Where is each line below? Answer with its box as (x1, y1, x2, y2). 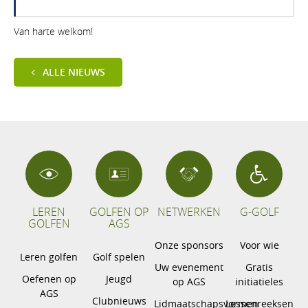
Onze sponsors (155, 238, 223, 252)
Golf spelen (93, 250, 145, 263)
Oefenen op (21, 272, 76, 285)
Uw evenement (155, 260, 223, 274)
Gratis (245, 260, 273, 274)
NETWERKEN (157, 204, 221, 220)
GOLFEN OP (89, 204, 148, 220)
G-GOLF (239, 204, 279, 220)
